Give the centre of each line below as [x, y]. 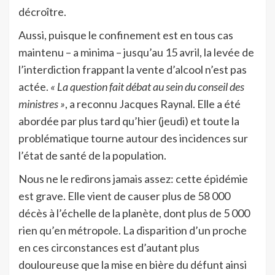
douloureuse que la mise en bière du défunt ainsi [133, 264]
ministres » [42, 103]
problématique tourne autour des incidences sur [133, 138]
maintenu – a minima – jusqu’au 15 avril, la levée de [136, 52]
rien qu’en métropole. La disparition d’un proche [133, 230]
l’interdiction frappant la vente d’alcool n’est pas [133, 69]
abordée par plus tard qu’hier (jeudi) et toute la [129, 121]
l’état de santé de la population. [92, 155]
